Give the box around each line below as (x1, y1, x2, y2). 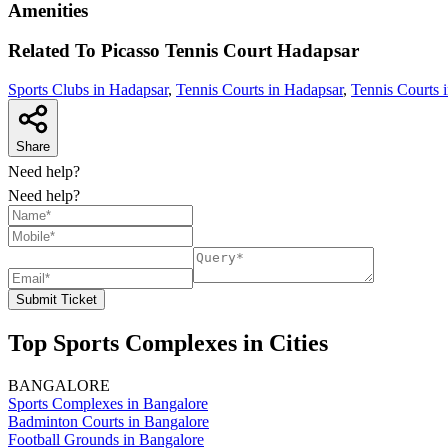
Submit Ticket (16, 292, 97, 308)
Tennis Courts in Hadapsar (176, 81, 343, 99)
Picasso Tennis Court (101, 40, 272, 62)
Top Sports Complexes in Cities (8, 330, 328, 357)
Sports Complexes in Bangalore (8, 395, 208, 412)
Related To (8, 40, 101, 62)
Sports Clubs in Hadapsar (8, 81, 168, 99)
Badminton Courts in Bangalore (8, 413, 209, 430)
